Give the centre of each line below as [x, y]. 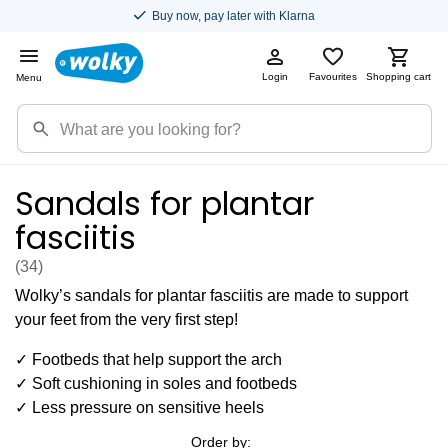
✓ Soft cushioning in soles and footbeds [156, 383]
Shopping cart [398, 76]
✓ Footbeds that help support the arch [148, 359]
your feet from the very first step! [126, 319]
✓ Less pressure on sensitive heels [139, 407]
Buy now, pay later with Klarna [233, 16]
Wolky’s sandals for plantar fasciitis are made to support [211, 295]
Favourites [333, 76]
